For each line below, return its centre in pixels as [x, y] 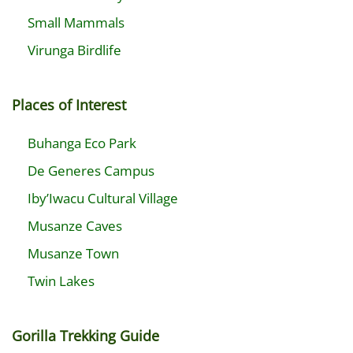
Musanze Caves [75, 226]
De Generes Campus [91, 171]
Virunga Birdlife [74, 50]
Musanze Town [73, 253]
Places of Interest [69, 105]
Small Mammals [76, 22]
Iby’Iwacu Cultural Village [103, 198]
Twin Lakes [61, 281]
